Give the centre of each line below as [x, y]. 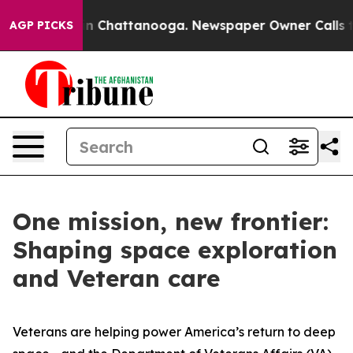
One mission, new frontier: [171, 221]
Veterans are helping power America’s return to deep [174, 332]
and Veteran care [116, 278]
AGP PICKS [41, 25]
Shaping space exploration [175, 250]
